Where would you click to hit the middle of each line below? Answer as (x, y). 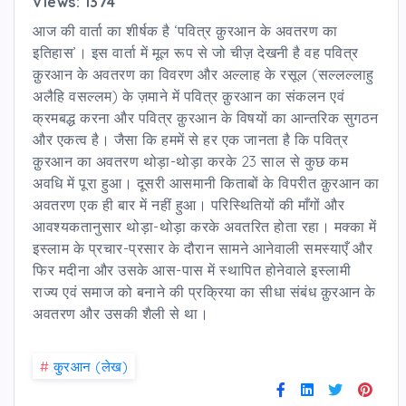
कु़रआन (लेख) (90, 366)
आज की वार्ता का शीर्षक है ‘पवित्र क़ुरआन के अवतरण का (185, 30)
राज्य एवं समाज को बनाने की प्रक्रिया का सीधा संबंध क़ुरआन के (204, 291)
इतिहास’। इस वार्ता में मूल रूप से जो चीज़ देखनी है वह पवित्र (196, 52)
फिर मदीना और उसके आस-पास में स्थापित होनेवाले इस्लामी (192, 270)
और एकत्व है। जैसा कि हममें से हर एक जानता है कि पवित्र (190, 139)
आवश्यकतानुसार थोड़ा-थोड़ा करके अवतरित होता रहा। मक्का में (204, 226)
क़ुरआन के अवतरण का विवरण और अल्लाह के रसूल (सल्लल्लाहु (203, 74)
